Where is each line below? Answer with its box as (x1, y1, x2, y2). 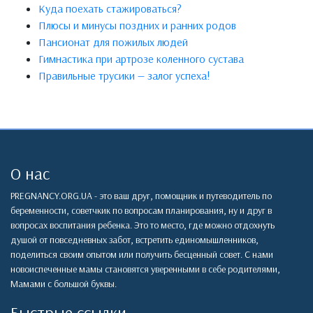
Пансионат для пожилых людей (38, 35, 188, 50)
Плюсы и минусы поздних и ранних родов (38, 18, 236, 33)
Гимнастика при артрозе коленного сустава (38, 52, 244, 66)
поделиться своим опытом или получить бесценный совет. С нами (10, 248, 273, 261)
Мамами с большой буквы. (10, 277, 117, 291)
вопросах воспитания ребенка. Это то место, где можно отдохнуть (10, 219, 275, 232)
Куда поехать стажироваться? (38, 1, 182, 16)
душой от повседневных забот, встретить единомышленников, (10, 233, 259, 247)
